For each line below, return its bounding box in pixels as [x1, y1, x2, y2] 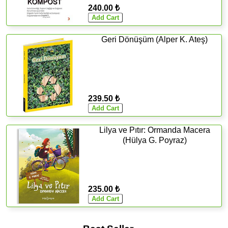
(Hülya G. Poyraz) [122, 135, 187, 145]
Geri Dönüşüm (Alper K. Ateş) [101, 35, 208, 44]
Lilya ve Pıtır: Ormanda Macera [99, 125, 210, 134]
